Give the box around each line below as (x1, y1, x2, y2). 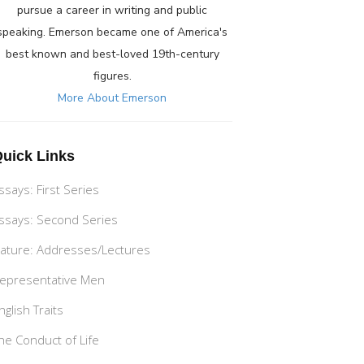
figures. (93, 68, 132, 84)
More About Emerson (58, 90, 167, 106)
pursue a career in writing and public (17, 2, 207, 18)
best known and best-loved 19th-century (5, 46, 219, 62)
